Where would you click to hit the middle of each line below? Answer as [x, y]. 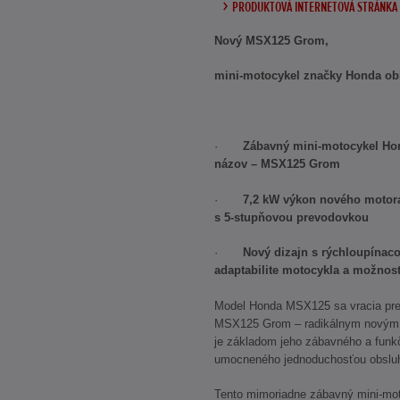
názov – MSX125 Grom [277, 164]
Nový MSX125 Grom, [271, 40]
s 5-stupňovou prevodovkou [292, 217]
